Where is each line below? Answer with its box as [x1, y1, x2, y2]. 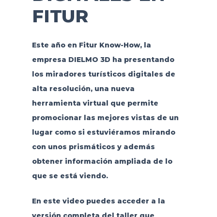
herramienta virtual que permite [31, 99, 158, 108]
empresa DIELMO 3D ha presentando [31, 55, 174, 64]
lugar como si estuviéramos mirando [31, 128, 175, 137]
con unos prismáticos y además [31, 142, 155, 152]
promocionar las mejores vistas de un [31, 113, 179, 123]
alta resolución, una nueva [31, 84, 135, 93]
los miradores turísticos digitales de [31, 70, 175, 79]
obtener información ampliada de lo [31, 157, 172, 166]
